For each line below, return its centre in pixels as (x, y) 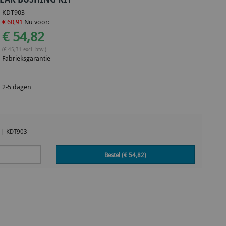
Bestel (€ (117, 155)
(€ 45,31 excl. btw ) (24, 49)
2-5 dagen (17, 87)
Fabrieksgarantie (26, 58)
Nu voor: (36, 22)
